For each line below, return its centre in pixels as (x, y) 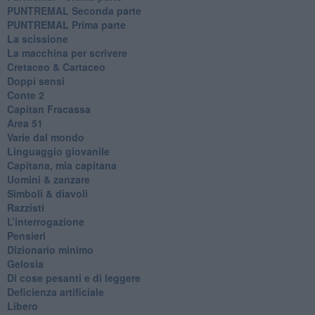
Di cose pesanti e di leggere (73, 277)
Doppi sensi (36, 81)
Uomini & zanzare (48, 179)
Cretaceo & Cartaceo (56, 66)
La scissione (37, 38)
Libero (22, 306)
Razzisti (25, 207)
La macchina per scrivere (67, 52)
